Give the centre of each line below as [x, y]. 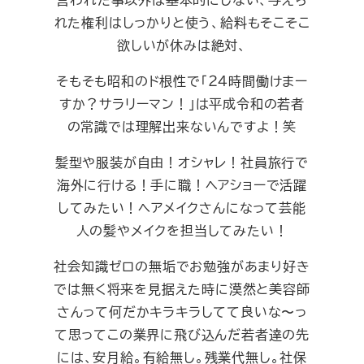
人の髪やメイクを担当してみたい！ [182, 230]
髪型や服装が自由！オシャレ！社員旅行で [182, 162]
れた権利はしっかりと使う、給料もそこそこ [182, 22]
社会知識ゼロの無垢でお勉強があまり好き [182, 266]
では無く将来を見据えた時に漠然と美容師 [182, 288]
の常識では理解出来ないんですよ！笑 [182, 126]
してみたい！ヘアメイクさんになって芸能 [182, 207]
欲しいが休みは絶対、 [182, 45]
